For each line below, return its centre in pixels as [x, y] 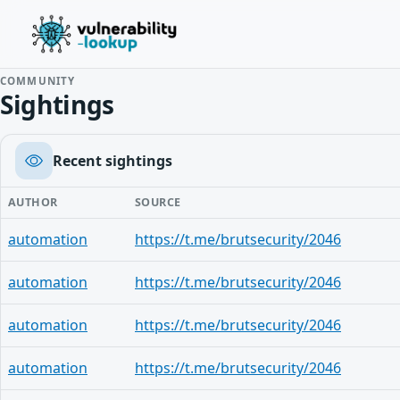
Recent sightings [112, 161]
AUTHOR [33, 202]
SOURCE [158, 202]
